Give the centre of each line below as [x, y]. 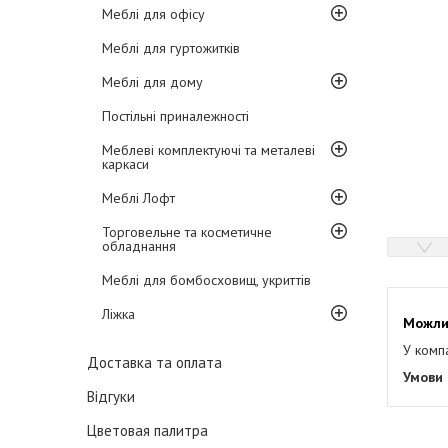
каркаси [125, 164]
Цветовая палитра [147, 430]
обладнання [139, 246]
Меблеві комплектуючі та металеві [208, 150]
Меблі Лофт [138, 198]
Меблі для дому [152, 82]
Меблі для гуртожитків [171, 48]
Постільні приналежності [175, 116]
